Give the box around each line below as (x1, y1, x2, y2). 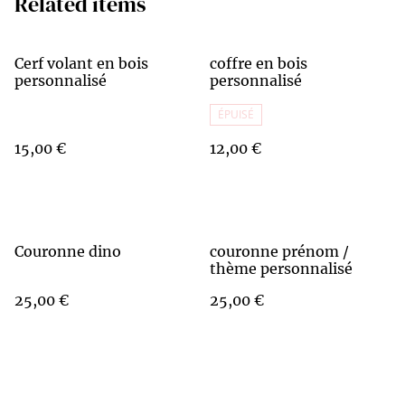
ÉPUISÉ (218, 107, 254, 122)
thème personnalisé (210, 259, 353, 278)
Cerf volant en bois (14, 54, 148, 72)
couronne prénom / (210, 242, 349, 260)
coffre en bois (210, 54, 307, 72)
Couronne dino (14, 242, 121, 260)
